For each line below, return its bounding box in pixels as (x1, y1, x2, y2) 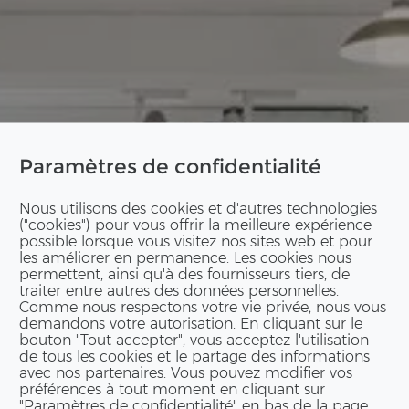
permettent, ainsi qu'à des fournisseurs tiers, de (19, 265, 351, 282)
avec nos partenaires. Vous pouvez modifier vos (19, 363, 353, 381)
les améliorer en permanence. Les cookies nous (19, 248, 352, 266)
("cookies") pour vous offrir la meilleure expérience (19, 215, 372, 233)
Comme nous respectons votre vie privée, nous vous (19, 298, 387, 315)
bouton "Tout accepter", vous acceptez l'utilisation (19, 330, 370, 348)
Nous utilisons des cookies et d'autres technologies (19, 199, 378, 216)
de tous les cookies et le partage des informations (19, 347, 371, 364)
